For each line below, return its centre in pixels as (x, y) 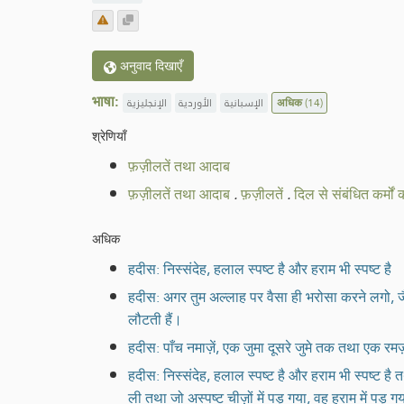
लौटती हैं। (155, 319)
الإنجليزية (147, 102)
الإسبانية (243, 102)
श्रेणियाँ (109, 136)
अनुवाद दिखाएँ (149, 65)
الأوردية (196, 102)
